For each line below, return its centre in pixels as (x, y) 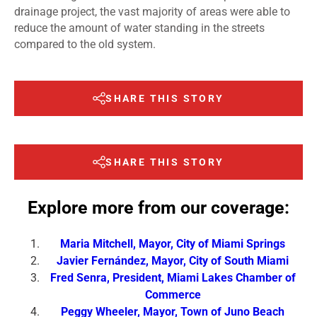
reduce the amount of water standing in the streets (139, 28)
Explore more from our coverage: (158, 207)
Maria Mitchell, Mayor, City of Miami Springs (173, 243)
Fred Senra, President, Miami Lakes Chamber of (173, 277)
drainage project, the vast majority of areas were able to (152, 12)
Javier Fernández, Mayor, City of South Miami (173, 260)
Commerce (173, 294)
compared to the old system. (85, 45)
